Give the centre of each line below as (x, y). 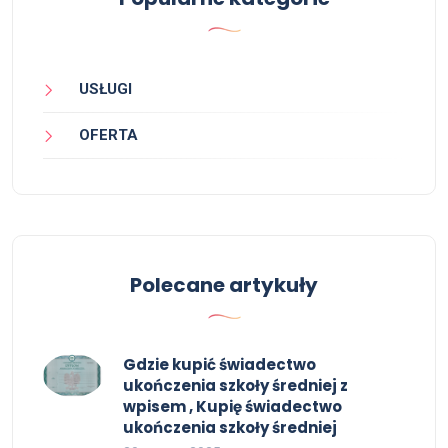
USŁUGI (105, 89)
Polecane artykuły (224, 285)
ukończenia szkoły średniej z (235, 386)
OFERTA (108, 135)
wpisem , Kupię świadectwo (232, 407)
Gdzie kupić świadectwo (219, 365)
